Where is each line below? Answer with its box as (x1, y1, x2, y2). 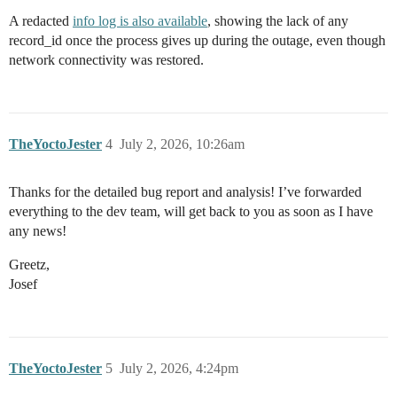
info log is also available (73, 13, 207, 29)
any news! (9, 223, 66, 239)
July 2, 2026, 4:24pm (120, 361, 238, 377)
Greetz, (9, 257, 50, 273)
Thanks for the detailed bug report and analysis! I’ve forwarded (9, 184, 362, 200)
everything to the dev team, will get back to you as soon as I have (9, 204, 373, 220)
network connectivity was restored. (9, 52, 204, 68)
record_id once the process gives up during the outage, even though (9, 33, 385, 49)
